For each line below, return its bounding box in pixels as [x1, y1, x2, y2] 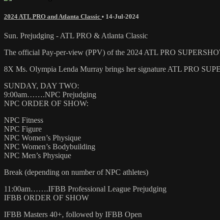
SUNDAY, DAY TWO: [4, 81, 79, 90]
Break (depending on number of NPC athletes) [4, 167, 148, 176]
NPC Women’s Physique [4, 133, 81, 142]
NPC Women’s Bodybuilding [4, 142, 95, 151]
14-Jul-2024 [106, 12, 139, 20]
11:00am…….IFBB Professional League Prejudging [4, 184, 166, 193]
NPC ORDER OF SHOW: [4, 99, 88, 108]
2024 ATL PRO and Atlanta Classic [4, 12, 102, 20]
